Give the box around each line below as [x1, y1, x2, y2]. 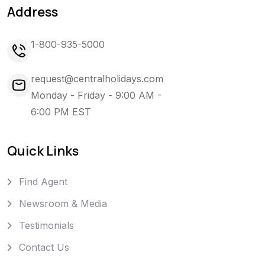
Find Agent [19, 176, 67, 188]
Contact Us [19, 241, 69, 254]
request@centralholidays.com [31, 73, 163, 85]
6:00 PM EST [31, 106, 91, 118]
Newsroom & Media [19, 198, 107, 210]
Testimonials [19, 219, 74, 232]
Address [7, 2, 58, 21]
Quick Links [7, 142, 79, 160]
